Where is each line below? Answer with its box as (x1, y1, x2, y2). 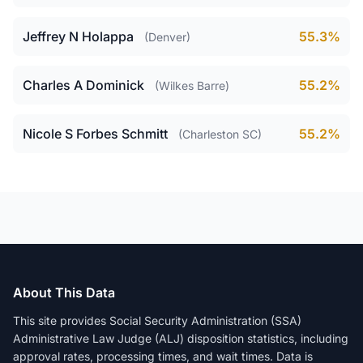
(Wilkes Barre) (155, 79, 229, 92)
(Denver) (144, 30, 190, 44)
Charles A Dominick (23, 77, 144, 93)
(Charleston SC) (178, 127, 262, 141)
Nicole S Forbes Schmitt (23, 126, 168, 142)
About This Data (13, 284, 115, 301)
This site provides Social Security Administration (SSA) (13, 314, 301, 327)
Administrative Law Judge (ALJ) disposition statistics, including (13, 331, 348, 345)
